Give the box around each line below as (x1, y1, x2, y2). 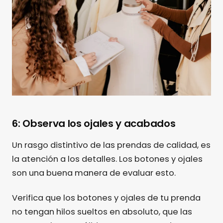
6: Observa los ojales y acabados (12, 116, 176, 130)
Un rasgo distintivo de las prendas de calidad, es (12, 139, 211, 151)
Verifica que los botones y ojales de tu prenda (12, 192, 201, 204)
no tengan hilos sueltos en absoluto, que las (12, 206, 192, 218)
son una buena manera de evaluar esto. (12, 167, 176, 179)
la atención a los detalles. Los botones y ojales (12, 153, 203, 165)
